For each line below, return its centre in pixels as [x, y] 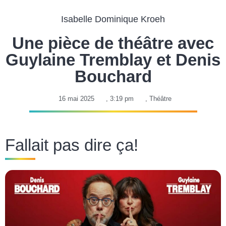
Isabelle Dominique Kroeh [113, 19]
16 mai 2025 [76, 99]
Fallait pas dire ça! [72, 145]
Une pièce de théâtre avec [113, 43]
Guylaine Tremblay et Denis [113, 60]
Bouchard [113, 76]
